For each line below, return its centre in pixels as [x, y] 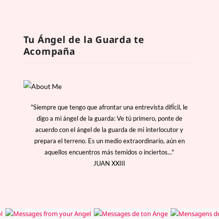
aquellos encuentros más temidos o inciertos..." [109, 152]
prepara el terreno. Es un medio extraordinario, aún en [109, 141]
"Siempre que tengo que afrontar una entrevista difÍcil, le [109, 107]
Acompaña [49, 51]
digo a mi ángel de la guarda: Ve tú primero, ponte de [109, 118]
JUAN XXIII [109, 163]
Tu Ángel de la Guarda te [84, 39]
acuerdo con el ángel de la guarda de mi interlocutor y [109, 129]
